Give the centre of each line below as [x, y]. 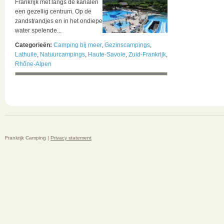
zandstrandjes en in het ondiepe [59, 21]
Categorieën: [34, 45]
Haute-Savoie [107, 54]
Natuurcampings [62, 54]
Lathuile [26, 54]
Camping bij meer [77, 45]
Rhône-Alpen [33, 64]
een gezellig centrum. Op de [53, 11]
